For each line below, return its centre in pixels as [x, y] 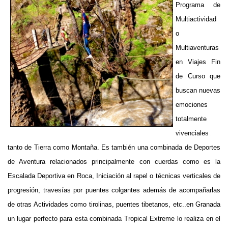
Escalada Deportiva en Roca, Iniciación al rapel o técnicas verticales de [114, 176]
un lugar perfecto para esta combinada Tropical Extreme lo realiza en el [114, 218]
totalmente [191, 119]
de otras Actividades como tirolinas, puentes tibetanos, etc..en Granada [114, 204]
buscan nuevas [198, 90]
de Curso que [198, 76]
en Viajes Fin [198, 62]
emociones [192, 104]
